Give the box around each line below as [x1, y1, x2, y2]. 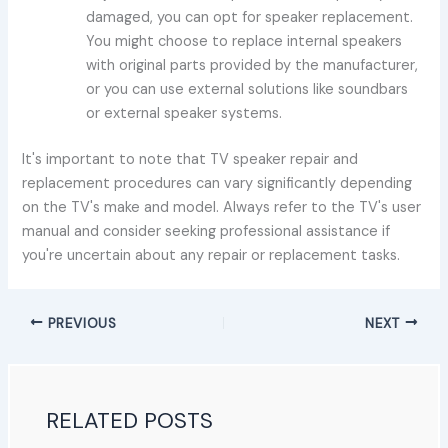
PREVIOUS [43, 314, 117, 332]
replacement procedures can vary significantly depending [22, 173, 413, 193]
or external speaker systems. [86, 103, 283, 123]
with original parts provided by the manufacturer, [86, 55, 419, 75]
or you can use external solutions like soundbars [86, 79, 409, 99]
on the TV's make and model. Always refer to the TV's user [22, 197, 422, 217]
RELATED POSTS [46, 405, 214, 435]
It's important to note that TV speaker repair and [22, 149, 359, 169]
